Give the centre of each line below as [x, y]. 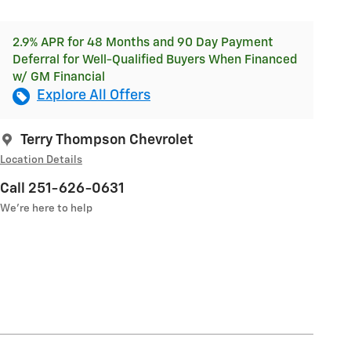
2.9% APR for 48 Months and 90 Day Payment [143, 43]
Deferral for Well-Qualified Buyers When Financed [155, 60]
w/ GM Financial [59, 78]
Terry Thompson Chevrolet [107, 141]
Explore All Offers [94, 96]
